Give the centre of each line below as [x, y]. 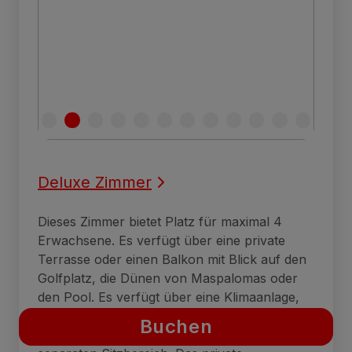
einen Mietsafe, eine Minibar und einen [153, 335]
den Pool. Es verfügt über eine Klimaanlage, [169, 297]
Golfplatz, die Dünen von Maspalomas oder [168, 279]
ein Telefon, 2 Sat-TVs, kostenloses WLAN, [167, 316]
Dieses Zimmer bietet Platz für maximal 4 [160, 222]
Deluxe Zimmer [95, 183]
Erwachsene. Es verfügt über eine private [161, 241]
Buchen [176, 326]
